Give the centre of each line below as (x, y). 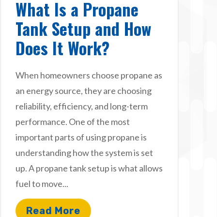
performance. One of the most (72, 121)
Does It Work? (62, 47)
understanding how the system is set (84, 152)
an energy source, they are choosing (83, 90)
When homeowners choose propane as (89, 75)
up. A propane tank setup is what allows (89, 168)
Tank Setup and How (83, 28)
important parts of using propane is (81, 137)
